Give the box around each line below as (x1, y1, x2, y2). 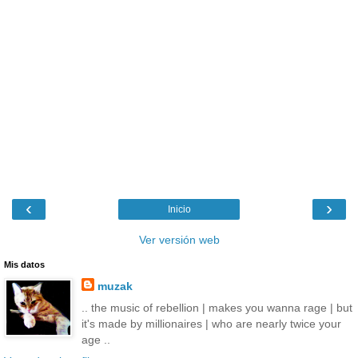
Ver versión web (138, 233, 220, 246)
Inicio (167, 203, 191, 215)
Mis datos (4, 259, 45, 269)
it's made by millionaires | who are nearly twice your (81, 316, 341, 330)
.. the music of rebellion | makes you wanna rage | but (81, 300, 352, 314)
